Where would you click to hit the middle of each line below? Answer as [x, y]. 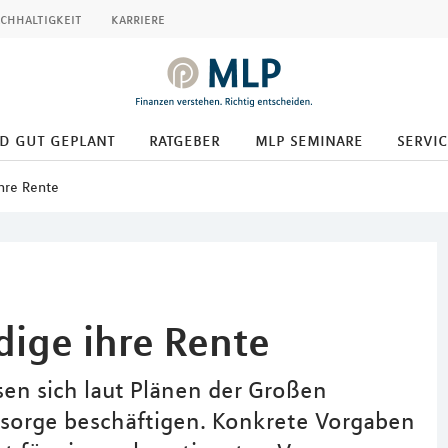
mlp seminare [308, 140]
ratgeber [184, 140]
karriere [138, 19]
